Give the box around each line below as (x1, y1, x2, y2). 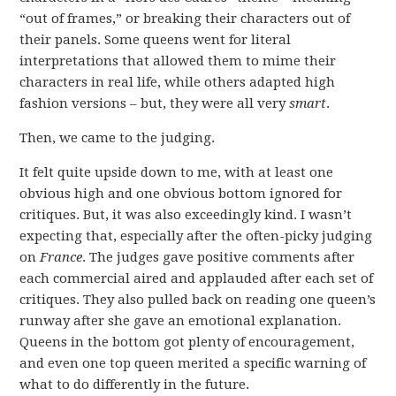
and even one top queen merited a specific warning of (19, 355, 367, 371)
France (40, 249, 83, 265)
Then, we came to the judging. (19, 130, 216, 146)
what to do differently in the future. (19, 377, 250, 392)
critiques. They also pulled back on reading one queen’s (19, 292, 377, 308)
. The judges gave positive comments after (82, 249, 355, 265)
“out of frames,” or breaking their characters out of (19, 11, 351, 27)
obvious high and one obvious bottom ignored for (19, 186, 343, 202)
